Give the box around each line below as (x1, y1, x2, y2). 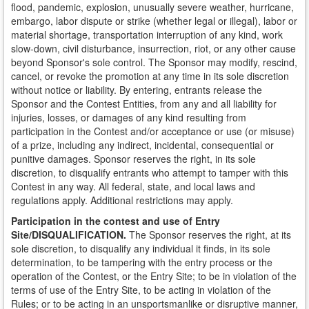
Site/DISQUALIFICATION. (11, 228, 129, 241)
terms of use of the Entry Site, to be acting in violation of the (11, 283, 271, 297)
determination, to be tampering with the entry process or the (11, 255, 272, 269)
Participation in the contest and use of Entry (11, 214, 220, 228)
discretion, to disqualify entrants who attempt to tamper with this (11, 166, 288, 179)
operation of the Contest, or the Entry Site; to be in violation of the (11, 269, 297, 283)
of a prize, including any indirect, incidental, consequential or (11, 138, 274, 152)
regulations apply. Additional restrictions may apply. (11, 193, 233, 207)
